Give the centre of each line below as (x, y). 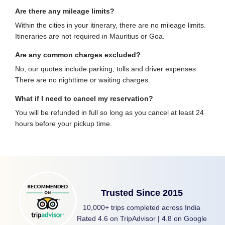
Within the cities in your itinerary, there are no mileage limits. (110, 25)
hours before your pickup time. (64, 123)
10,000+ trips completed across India (142, 207)
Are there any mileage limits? (65, 11)
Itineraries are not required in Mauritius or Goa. (90, 36)
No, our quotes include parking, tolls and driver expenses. (106, 69)
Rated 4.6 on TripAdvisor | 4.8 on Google (142, 218)
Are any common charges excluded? (78, 54)
